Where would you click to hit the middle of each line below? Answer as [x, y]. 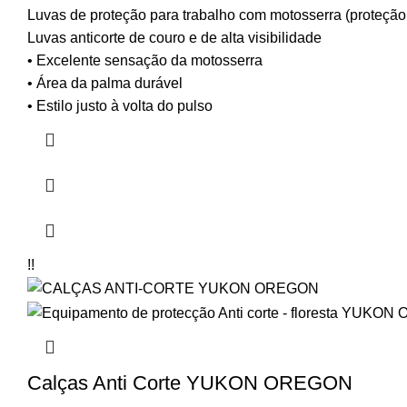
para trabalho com [210, 15]
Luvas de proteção [89, 15]
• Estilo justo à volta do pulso [120, 106]
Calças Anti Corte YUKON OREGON [190, 382]
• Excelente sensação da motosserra [145, 61]
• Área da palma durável [105, 84]
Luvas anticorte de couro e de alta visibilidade [174, 38]
